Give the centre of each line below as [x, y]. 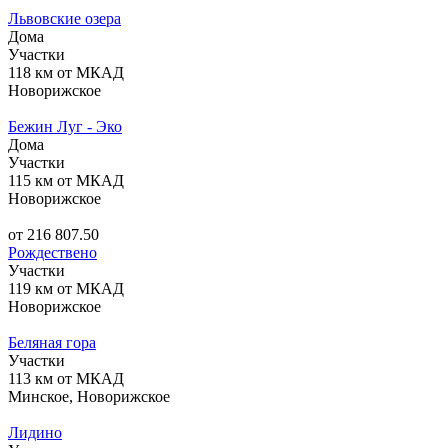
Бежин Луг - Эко [65, 126]
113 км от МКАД [66, 378]
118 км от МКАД [66, 72]
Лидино [35, 432]
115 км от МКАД [66, 180]
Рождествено [52, 252]
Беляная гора [52, 342]
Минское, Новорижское [89, 396]
